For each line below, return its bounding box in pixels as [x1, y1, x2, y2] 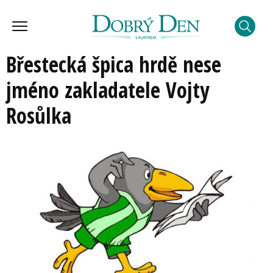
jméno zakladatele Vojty [6, 76, 210, 104]
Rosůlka [6, 101, 71, 130]
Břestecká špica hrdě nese [6, 50, 221, 79]
